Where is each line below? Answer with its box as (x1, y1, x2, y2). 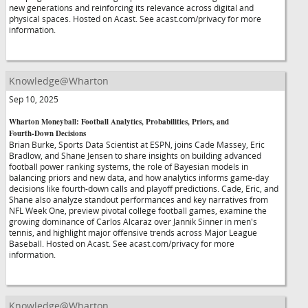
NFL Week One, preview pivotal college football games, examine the (9, 205, 267, 216)
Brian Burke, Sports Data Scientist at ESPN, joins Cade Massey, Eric (9, 139, 265, 150)
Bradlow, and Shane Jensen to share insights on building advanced (9, 150, 261, 161)
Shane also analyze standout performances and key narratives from (9, 194, 268, 205)
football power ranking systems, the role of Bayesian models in (9, 161, 248, 172)
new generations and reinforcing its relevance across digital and (9, 2, 254, 13)
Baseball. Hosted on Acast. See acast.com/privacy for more (9, 238, 234, 249)
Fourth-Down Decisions (9, 128, 86, 139)
